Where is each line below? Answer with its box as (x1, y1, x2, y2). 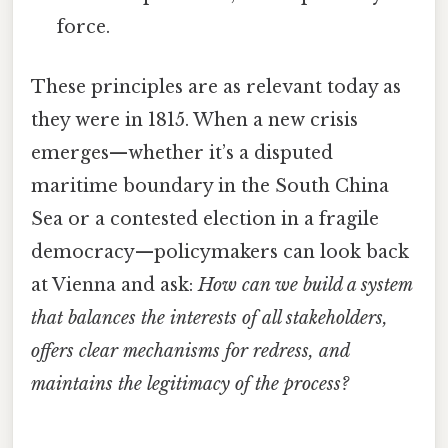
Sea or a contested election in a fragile (31, 207, 379, 230)
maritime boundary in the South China (31, 174, 389, 197)
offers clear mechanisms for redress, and (31, 339, 349, 362)
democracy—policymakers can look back (31, 240, 409, 263)
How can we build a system (198, 273, 412, 296)
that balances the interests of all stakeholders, (31, 306, 388, 329)
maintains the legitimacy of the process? (31, 372, 349, 395)
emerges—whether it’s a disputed (31, 141, 333, 164)
